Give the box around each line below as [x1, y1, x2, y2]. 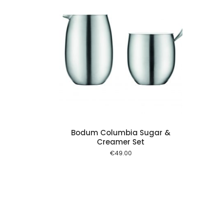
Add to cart [3, 60, 37, 68]
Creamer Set [97, 136, 145, 147]
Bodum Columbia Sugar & [71, 127, 171, 138]
